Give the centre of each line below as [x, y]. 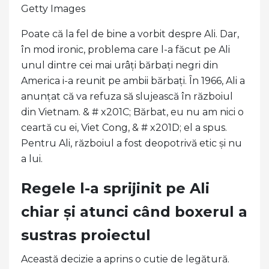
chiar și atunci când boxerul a [134, 211]
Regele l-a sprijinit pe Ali [115, 188]
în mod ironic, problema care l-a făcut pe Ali [125, 49]
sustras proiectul [86, 235]
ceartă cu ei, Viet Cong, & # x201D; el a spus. [124, 127]
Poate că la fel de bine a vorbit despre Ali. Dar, [130, 34]
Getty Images [53, 8]
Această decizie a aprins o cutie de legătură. [125, 259]
